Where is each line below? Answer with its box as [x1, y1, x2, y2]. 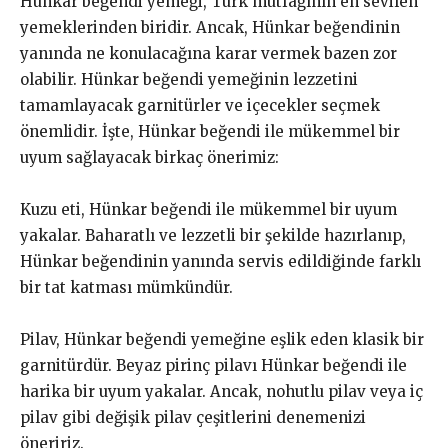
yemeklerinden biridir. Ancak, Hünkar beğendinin [20, 18, 400, 38]
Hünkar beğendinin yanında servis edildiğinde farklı [20, 252, 421, 272]
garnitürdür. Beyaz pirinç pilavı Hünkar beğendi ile [20, 356, 407, 376]
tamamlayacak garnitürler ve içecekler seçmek [20, 96, 380, 116]
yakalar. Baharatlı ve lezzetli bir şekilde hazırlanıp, [20, 226, 406, 246]
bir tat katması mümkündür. [20, 278, 233, 298]
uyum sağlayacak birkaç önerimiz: [20, 148, 279, 168]
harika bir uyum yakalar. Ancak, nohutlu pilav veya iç [20, 382, 423, 402]
